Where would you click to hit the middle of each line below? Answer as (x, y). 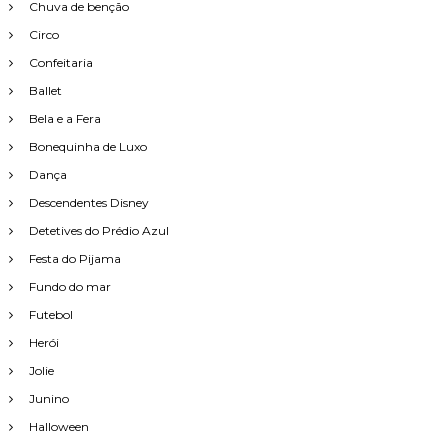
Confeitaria (60, 63)
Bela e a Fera (64, 119)
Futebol (50, 315)
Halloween (58, 427)
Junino (48, 399)
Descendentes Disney (88, 203)
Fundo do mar (69, 287)
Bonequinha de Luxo (87, 147)
